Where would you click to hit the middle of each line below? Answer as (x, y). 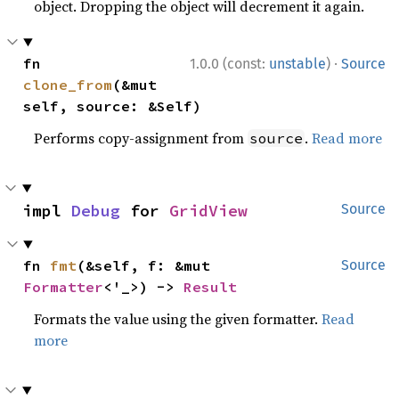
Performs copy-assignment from (141, 138)
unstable (297, 63)
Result (211, 286)
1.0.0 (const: (229, 63)
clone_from (68, 84)
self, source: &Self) (113, 106)
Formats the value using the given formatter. (178, 318)
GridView (208, 210)
